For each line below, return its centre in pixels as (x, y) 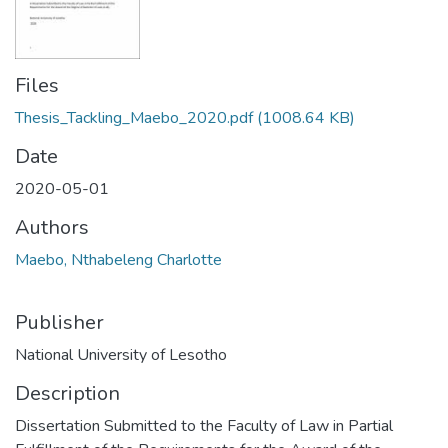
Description (67, 394)
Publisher (59, 323)
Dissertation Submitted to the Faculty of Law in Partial (204, 426)
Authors (52, 228)
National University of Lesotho (121, 355)
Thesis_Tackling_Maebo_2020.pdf (134, 118)
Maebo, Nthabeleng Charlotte (118, 260)
